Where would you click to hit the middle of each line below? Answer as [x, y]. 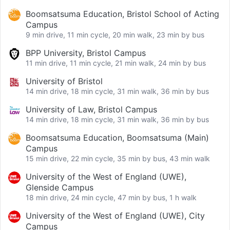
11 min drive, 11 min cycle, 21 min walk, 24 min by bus [116, 63]
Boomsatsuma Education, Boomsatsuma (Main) [117, 138]
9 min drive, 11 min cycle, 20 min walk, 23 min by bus [115, 35]
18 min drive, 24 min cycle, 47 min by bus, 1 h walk [111, 198]
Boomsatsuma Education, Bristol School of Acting [122, 14]
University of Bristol [64, 81]
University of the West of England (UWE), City [115, 216]
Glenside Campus [60, 188]
